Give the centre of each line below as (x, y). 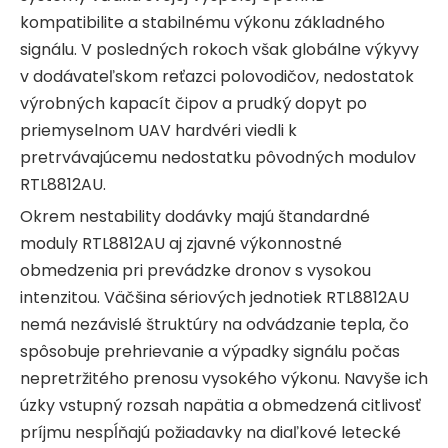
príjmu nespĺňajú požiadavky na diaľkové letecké (210, 432)
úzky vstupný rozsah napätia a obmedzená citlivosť (220, 405)
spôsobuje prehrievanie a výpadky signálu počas (210, 351)
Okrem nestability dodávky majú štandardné (195, 216)
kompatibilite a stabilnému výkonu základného (202, 22)
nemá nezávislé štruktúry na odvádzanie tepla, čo (214, 324)
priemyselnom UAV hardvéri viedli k (158, 130)
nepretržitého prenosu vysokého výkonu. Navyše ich (224, 378)
